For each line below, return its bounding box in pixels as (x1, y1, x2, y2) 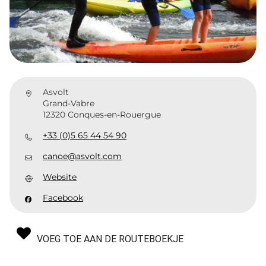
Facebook (43, 192, 83, 203)
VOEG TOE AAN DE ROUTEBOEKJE (37, 233, 183, 245)
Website (43, 172, 77, 182)
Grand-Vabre (43, 98, 94, 109)
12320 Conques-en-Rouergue (43, 109, 161, 120)
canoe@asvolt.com (43, 151, 122, 161)
